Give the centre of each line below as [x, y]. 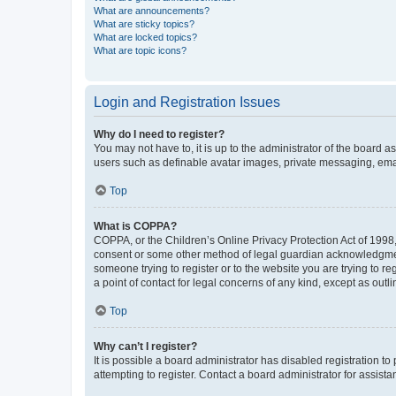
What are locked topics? [145, 37]
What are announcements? [152, 10]
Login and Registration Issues [187, 102]
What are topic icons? [140, 50]
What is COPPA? [135, 226]
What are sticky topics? [144, 23]
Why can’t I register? [145, 346]
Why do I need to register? [159, 134]
